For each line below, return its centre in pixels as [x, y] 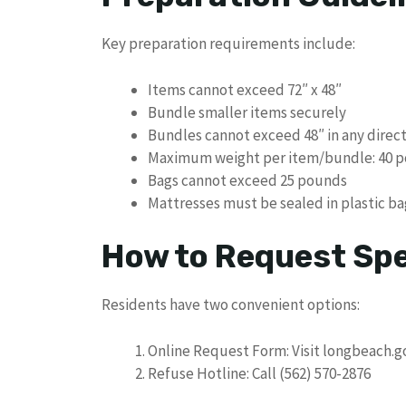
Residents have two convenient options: [231, 305]
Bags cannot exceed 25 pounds [247, 180]
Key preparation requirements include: [228, 44]
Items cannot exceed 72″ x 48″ [245, 89]
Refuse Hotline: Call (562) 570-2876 [259, 373]
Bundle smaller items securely [247, 112]
